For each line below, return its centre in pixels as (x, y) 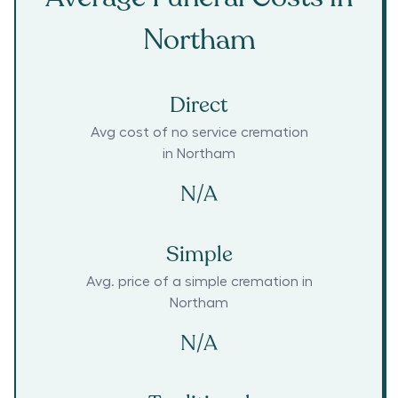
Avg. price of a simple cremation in (199, 282)
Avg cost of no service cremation (199, 133)
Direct (199, 106)
